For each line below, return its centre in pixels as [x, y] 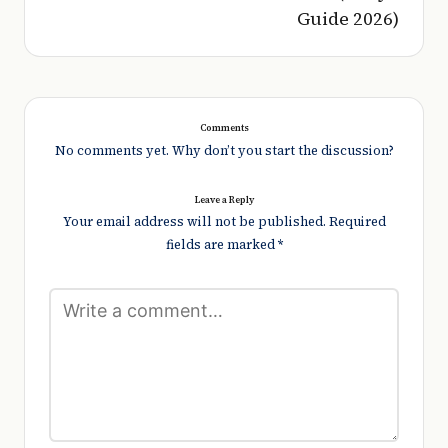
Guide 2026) [348, 18]
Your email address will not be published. [194, 222]
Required [357, 222]
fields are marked [221, 245]
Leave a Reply [224, 199]
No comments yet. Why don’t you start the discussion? [224, 150]
